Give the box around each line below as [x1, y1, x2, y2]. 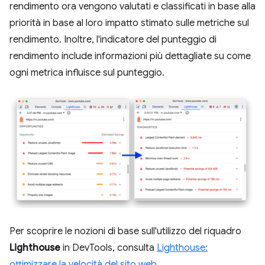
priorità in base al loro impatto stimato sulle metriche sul [9, 17, 249, 30]
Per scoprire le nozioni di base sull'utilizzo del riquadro [9, 225, 241, 237]
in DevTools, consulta [60, 241, 157, 254]
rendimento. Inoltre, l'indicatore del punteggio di [9, 34, 216, 46]
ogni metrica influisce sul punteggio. [9, 67, 164, 79]
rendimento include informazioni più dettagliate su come [9, 50, 251, 63]
